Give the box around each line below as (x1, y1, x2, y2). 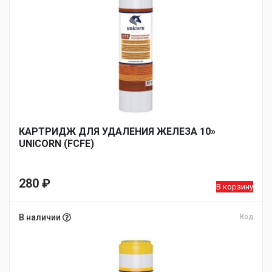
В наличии (19, 212, 63, 222)
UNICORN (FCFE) (19, 138, 94, 149)
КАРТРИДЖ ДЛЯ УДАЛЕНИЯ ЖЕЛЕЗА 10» (19, 126, 216, 137)
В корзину (216, 182, 253, 191)
